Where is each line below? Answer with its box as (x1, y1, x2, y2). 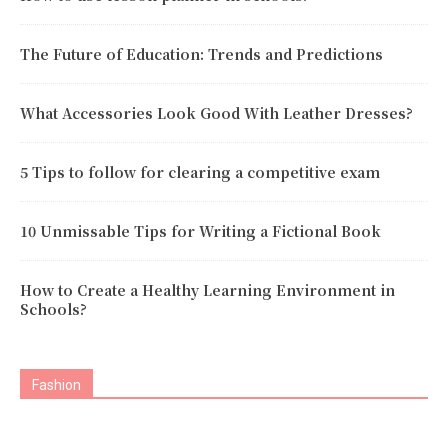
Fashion (32, 376, 81, 393)
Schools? (20, 298, 87, 319)
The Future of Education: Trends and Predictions (20, 43, 383, 64)
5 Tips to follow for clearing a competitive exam (20, 161, 380, 182)
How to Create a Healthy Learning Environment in (20, 279, 395, 300)
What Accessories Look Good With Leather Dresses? (20, 102, 413, 123)
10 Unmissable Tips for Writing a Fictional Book (20, 220, 381, 241)
